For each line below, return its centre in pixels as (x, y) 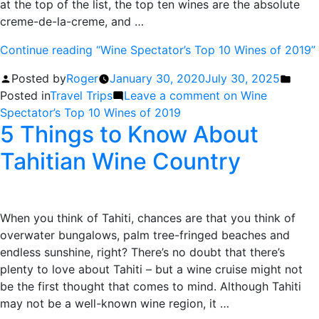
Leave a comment (172, 95)
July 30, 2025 (242, 78)
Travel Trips (81, 95)
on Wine (244, 95)
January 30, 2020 (157, 78)
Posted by (39, 78)
